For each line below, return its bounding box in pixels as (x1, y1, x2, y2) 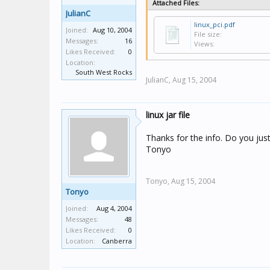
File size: (194, 30, 222, 39)
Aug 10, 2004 (93, 25, 132, 34)
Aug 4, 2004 (96, 204, 132, 213)
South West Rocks (75, 67, 132, 77)
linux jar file (146, 109, 190, 121)
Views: (194, 39, 215, 48)
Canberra (102, 236, 132, 245)
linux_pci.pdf (194, 20, 235, 29)
